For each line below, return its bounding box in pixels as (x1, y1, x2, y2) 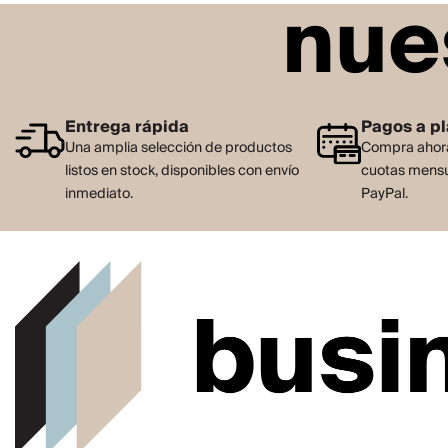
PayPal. (361, 182, 409, 207)
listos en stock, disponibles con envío (65, 159, 299, 184)
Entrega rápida (65, 113, 189, 142)
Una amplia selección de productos (65, 136, 292, 161)
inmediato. (65, 182, 133, 207)
